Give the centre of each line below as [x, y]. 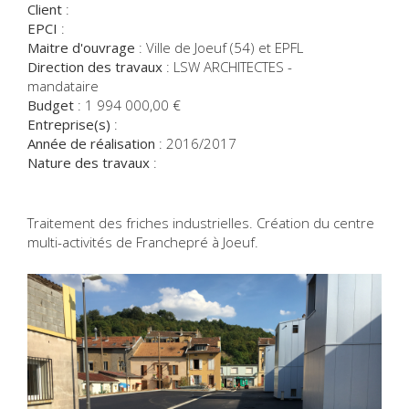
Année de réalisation [91, 143]
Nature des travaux [89, 163]
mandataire [63, 86]
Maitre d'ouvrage [81, 47]
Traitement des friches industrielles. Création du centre [201, 223]
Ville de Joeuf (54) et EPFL [225, 47]
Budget [51, 105]
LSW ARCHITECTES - [233, 67]
